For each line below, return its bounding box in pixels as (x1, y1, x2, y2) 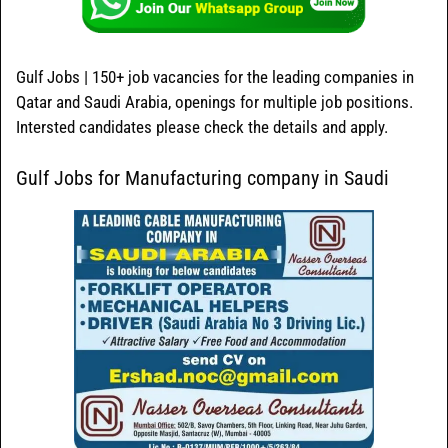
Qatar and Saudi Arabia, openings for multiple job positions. (16, 92, 413, 113)
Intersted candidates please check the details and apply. (16, 117, 388, 138)
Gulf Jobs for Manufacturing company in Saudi (16, 165, 389, 190)
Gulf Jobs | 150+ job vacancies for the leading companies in (16, 67, 414, 88)
